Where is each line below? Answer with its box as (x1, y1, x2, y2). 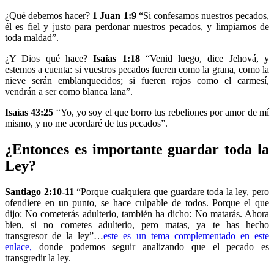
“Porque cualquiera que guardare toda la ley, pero (73, 186, 270, 197)
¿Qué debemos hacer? (5, 10, 93, 21)
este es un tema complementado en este (103, 230, 270, 241)
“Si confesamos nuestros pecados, (136, 10, 270, 21)
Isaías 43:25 (5, 107, 54, 118)
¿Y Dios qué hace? (5, 53, 94, 64)
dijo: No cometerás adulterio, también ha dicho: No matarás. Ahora (5, 208, 269, 219)
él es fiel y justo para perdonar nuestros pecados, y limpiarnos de (5, 21, 269, 32)
